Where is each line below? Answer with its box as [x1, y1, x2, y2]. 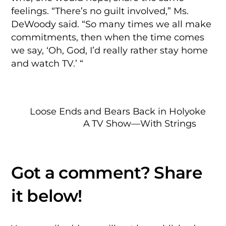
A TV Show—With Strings [83, 118, 196, 129]
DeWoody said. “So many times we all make [11, 19, 212, 29]
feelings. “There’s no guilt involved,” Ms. [11, 6, 189, 16]
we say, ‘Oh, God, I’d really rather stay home [11, 45, 208, 55]
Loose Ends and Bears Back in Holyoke [30, 106, 206, 117]
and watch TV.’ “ [11, 58, 84, 69]
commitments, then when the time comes [11, 32, 205, 42]
